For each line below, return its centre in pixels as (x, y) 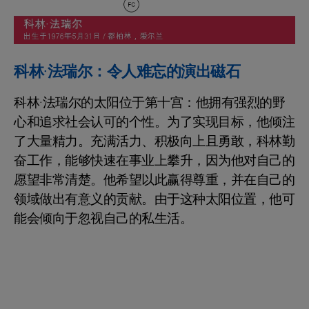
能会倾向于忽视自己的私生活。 (103, 218)
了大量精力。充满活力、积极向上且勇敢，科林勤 (154, 141)
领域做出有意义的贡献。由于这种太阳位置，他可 (154, 199)
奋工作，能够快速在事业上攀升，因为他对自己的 (154, 160)
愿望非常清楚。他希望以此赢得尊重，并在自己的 (154, 180)
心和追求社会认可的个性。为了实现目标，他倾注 (154, 122)
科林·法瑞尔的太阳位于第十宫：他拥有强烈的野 (149, 102)
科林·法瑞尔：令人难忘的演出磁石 (127, 71)
